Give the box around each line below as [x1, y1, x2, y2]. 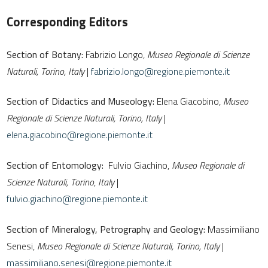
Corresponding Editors [7, 12, 129, 31]
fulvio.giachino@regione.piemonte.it [7, 191, 148, 206]
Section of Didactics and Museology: [7, 94, 157, 109]
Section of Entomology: [7, 158, 106, 173]
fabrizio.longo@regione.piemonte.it [91, 63, 230, 78]
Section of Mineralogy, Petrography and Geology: [7, 222, 208, 237]
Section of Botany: [7, 47, 86, 62]
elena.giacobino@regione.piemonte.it [7, 127, 153, 142]
